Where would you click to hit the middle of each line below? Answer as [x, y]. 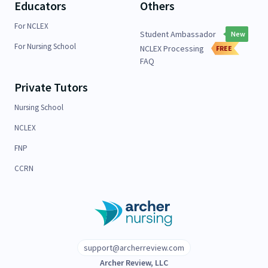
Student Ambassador [178, 34]
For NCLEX [31, 26]
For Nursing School [45, 46]
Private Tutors [51, 87]
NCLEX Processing [172, 48]
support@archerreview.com [134, 247]
